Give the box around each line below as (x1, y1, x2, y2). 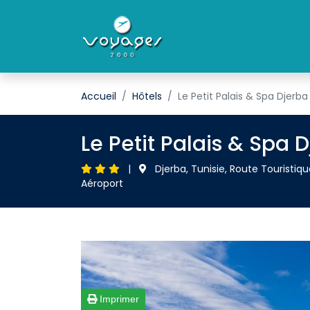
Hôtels (132, 89, 162, 103)
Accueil (81, 89, 116, 103)
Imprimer (97, 293, 139, 304)
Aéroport (81, 176, 123, 190)
